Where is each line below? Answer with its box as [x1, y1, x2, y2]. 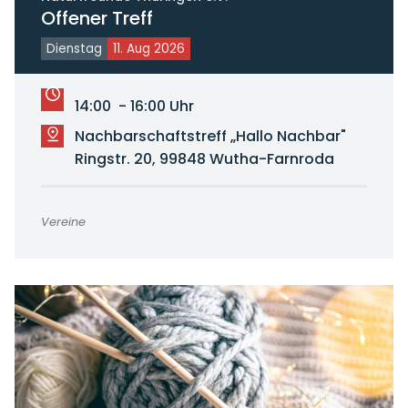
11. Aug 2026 [112, 40, 185, 58]
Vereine [40, 214, 86, 230]
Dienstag [46, 40, 102, 58]
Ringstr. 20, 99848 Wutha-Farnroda [74, 148, 334, 170]
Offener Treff [40, 5, 153, 32]
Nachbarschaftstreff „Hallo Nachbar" [74, 126, 346, 148]
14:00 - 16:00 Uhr [74, 96, 194, 117]
